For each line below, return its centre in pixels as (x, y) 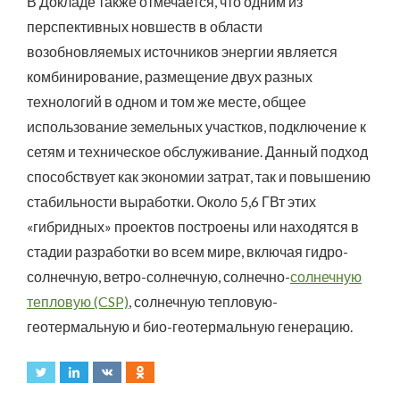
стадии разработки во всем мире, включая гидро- (187, 252)
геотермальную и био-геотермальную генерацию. (190, 327)
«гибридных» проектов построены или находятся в (193, 227)
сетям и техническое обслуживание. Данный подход (197, 152)
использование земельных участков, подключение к (196, 127)
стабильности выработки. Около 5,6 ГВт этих (171, 202)
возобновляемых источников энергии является (182, 52)
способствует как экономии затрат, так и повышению (199, 177)
